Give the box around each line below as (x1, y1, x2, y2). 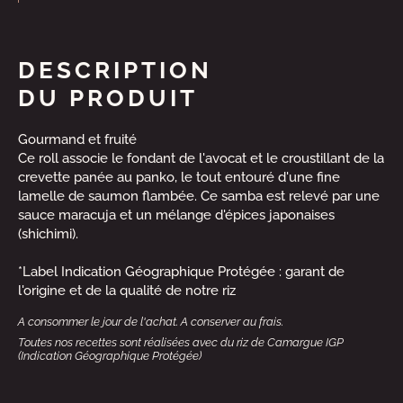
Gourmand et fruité (18, 131, 137, 148)
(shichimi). (18, 226, 78, 242)
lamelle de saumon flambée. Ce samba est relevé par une (18, 188, 380, 204)
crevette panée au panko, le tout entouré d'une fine (18, 169, 340, 185)
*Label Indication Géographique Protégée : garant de (18, 264, 345, 280)
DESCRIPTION (18, 57, 212, 84)
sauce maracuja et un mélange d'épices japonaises (18, 207, 335, 223)
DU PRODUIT (18, 85, 198, 112)
